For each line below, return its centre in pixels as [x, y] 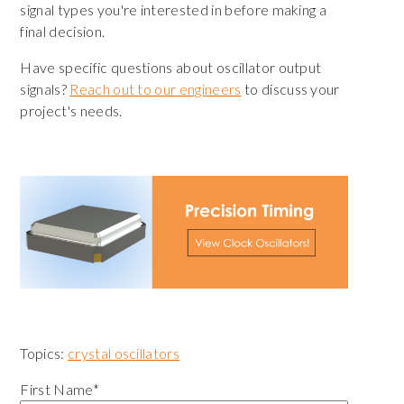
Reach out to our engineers [156, 88]
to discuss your [290, 88]
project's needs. [73, 110]
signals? [45, 88]
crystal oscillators [124, 353]
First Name [56, 390]
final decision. [64, 31]
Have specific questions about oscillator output [171, 67]
